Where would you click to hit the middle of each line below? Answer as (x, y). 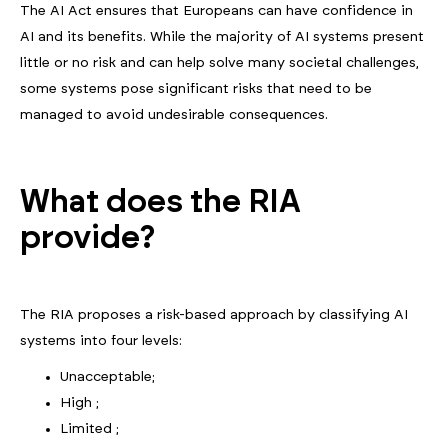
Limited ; (91, 429)
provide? (91, 238)
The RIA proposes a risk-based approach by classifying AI (214, 315)
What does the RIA (160, 202)
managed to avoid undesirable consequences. (174, 115)
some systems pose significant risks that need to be (196, 89)
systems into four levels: (101, 341)
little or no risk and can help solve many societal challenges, (219, 63)
